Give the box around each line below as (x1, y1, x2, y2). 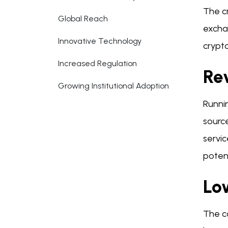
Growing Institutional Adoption (58, 81, 169, 91)
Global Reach (58, 14, 108, 23)
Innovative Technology (58, 36, 141, 46)
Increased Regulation (58, 59, 137, 68)
